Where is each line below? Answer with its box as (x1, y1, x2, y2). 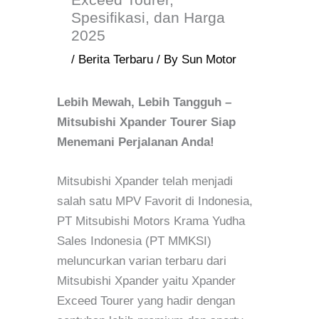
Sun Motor (182, 52, 236, 66)
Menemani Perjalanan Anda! (57, 135, 214, 149)
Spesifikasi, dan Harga (71, 9, 225, 26)
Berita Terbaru (78, 52, 153, 66)
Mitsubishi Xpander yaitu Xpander (57, 274, 236, 288)
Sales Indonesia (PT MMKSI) (57, 234, 211, 249)
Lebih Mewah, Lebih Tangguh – (57, 95, 231, 109)
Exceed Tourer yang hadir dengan (57, 294, 235, 308)
